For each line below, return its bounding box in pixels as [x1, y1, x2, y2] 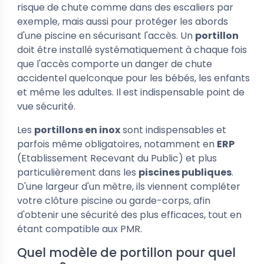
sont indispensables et [120, 123, 226, 137]
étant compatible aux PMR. [17, 222, 142, 236]
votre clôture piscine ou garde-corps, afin [17, 194, 210, 207]
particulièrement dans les [17, 166, 138, 179]
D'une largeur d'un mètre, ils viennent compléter [17, 180, 240, 193]
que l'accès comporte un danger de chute [17, 57, 212, 71]
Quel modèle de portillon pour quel [17, 244, 236, 261]
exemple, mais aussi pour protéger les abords [17, 15, 228, 28]
